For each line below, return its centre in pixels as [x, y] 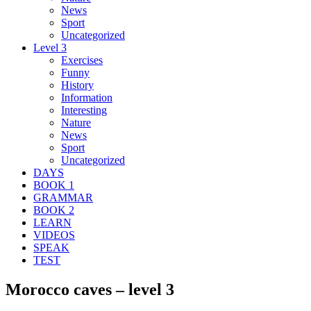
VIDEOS [54, 235]
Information [87, 97]
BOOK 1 [54, 185]
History [77, 85]
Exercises [82, 60]
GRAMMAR [63, 197]
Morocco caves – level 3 [90, 289]
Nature [76, 122]
